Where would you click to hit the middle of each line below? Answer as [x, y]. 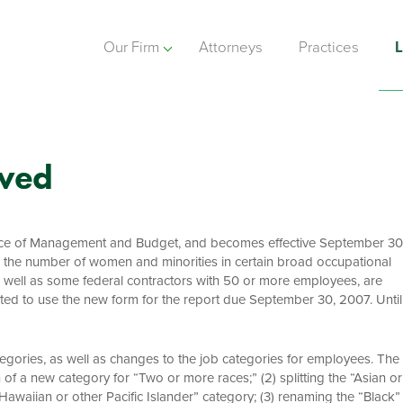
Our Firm [131, 48]
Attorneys [231, 48]
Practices [329, 48]
